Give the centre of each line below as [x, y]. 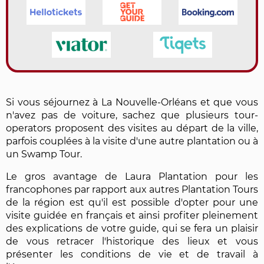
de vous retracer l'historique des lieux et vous [132, 241]
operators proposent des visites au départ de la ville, [132, 128]
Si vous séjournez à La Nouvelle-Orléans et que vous [132, 102]
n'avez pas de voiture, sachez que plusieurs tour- [132, 115]
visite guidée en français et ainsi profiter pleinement [132, 215]
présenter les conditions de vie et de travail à [132, 254]
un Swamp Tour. [44, 154]
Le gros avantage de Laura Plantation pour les [132, 176]
